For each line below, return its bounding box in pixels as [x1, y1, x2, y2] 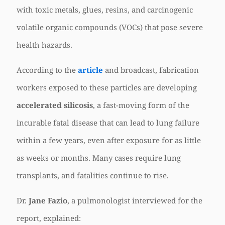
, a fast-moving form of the [93, 100, 189, 110]
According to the [17, 65, 78, 75]
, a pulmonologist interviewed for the [67, 195, 202, 205]
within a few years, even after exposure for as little [17, 135, 201, 145]
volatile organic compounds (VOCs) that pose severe [17, 22, 203, 32]
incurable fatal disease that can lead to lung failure [17, 118, 199, 128]
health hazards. [17, 40, 72, 50]
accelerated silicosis [17, 100, 93, 110]
